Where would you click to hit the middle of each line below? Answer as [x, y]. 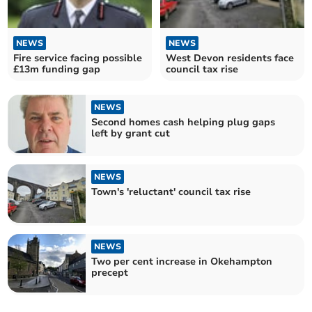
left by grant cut [131, 133]
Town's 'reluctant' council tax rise [171, 192]
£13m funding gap [57, 69]
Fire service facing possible [78, 58]
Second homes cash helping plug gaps [184, 122]
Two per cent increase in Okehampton [182, 262]
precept [110, 273]
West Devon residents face [230, 58]
